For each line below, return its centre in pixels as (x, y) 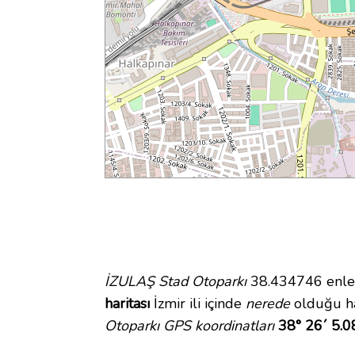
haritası (127, 304)
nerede (268, 304)
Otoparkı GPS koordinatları (189, 326)
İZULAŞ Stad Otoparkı (176, 282)
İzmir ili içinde (198, 304)
